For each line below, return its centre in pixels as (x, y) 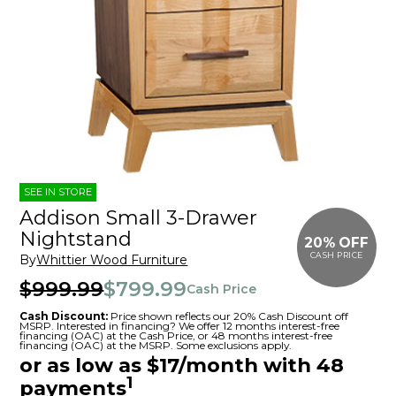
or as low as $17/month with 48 (182, 366)
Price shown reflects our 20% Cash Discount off (228, 316)
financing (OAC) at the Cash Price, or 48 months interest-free (176, 336)
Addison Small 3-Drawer (139, 217)
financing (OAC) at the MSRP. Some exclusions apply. (156, 346)
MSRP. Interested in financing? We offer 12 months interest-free (180, 326)
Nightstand (76, 239)
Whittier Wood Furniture (112, 260)
